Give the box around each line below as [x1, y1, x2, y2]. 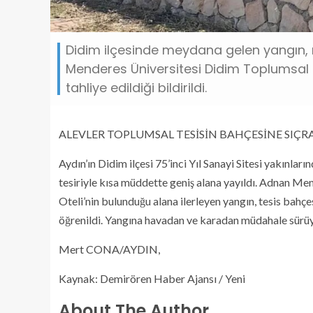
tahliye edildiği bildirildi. [66, 78, 207, 96]
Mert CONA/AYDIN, [59, 242, 160, 256]
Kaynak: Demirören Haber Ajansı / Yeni [59, 271, 245, 285]
